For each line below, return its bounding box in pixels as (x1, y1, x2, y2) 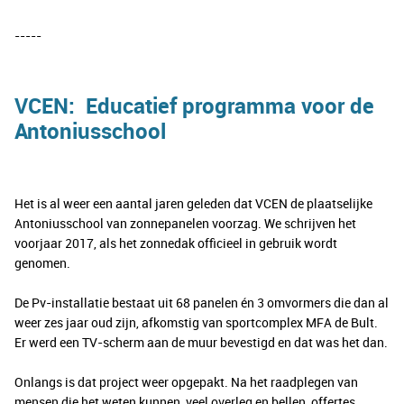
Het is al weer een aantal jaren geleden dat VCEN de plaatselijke (14, 195, 372, 213)
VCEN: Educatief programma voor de (14, 91, 374, 121)
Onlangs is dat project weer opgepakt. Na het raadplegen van (14, 373, 358, 391)
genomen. (14, 254, 70, 272)
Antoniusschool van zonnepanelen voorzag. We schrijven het (14, 215, 356, 233)
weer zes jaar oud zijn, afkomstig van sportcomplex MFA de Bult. (14, 314, 378, 332)
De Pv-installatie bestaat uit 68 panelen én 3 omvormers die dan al (14, 294, 389, 312)
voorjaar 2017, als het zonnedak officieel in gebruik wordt (14, 234, 337, 252)
